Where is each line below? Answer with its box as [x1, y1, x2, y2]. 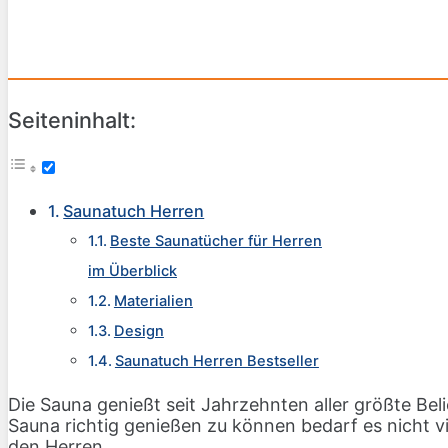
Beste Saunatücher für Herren [109, 232, 322, 251]
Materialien [113, 292, 193, 311]
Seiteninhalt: [8, 106, 136, 133]
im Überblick [88, 262, 177, 281]
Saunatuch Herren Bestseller [114, 352, 319, 371]
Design [113, 322, 164, 341]
